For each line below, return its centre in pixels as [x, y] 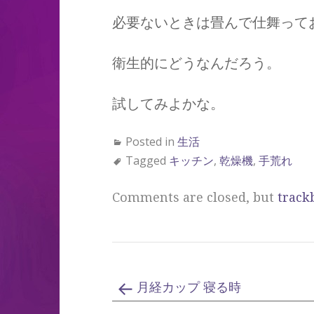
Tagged [147, 161]
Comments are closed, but [194, 197]
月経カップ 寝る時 [189, 287]
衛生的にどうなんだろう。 [196, 63]
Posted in [151, 142]
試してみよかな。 [168, 104]
